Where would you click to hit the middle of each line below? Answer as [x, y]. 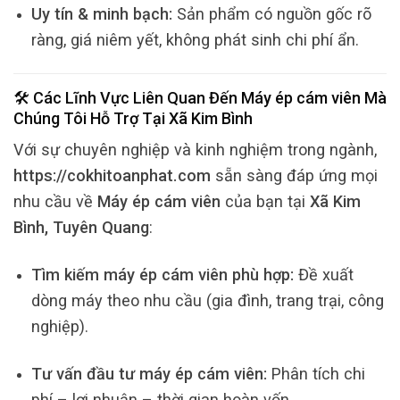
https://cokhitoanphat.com [112, 176]
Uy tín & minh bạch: [101, 13]
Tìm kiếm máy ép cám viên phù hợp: [162, 274]
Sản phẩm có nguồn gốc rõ [271, 13]
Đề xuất [323, 274]
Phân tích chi [316, 373]
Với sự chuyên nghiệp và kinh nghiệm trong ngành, [195, 150]
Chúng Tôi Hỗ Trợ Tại [91, 119]
